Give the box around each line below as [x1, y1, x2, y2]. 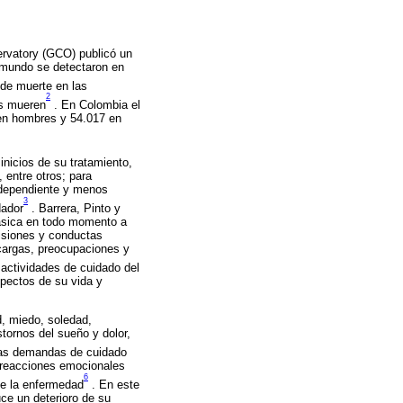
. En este [88, 378, 139, 392]
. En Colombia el [50, 97, 140, 112]
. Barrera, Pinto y [28, 201, 121, 215]
